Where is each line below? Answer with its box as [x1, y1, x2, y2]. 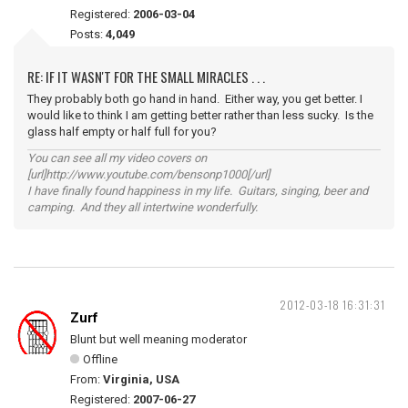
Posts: [70, 27, 106, 41]
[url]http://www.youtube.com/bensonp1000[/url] [27, 168, 270, 181]
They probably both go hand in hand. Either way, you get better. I [27, 92, 362, 106]
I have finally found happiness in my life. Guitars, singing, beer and [27, 184, 368, 198]
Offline [83, 352, 117, 366]
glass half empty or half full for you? [27, 125, 217, 138]
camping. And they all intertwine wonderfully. [27, 200, 258, 214]
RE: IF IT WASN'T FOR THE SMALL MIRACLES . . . [27, 66, 265, 87]
